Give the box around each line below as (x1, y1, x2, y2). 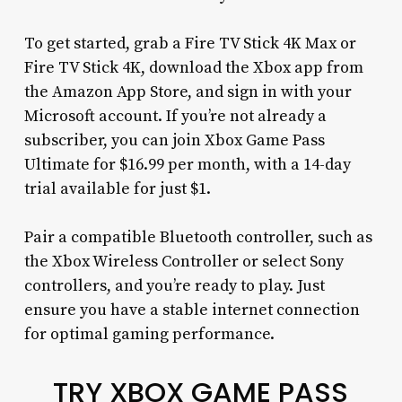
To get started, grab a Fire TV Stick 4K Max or (23, 33, 356, 55)
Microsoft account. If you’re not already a (23, 106, 327, 127)
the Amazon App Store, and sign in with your (23, 82, 352, 103)
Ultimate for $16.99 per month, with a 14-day (23, 154, 351, 176)
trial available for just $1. (23, 179, 211, 200)
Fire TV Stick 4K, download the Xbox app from (23, 57, 363, 79)
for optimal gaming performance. (23, 324, 275, 345)
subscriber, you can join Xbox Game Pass (23, 130, 325, 152)
